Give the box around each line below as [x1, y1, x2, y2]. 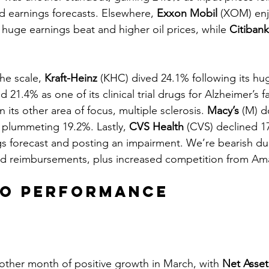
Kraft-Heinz [44, 71, 97, 85]
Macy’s [207, 104, 239, 118]
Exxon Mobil [157, 7, 217, 20]
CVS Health [129, 120, 184, 134]
